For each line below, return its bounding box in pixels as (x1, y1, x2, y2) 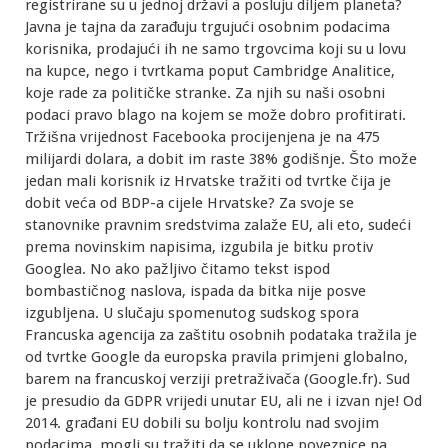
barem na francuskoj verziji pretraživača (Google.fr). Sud (25, 370, 410, 389)
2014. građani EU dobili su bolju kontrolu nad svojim (25, 414, 379, 433)
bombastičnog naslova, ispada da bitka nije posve (25, 282, 366, 301)
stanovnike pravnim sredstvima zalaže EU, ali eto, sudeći (25, 216, 411, 235)
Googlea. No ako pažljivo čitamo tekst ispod (25, 260, 330, 279)
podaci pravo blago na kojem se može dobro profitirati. (25, 106, 406, 125)
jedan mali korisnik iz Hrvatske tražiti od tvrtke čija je (25, 172, 391, 191)
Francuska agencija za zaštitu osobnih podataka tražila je (25, 326, 417, 345)
